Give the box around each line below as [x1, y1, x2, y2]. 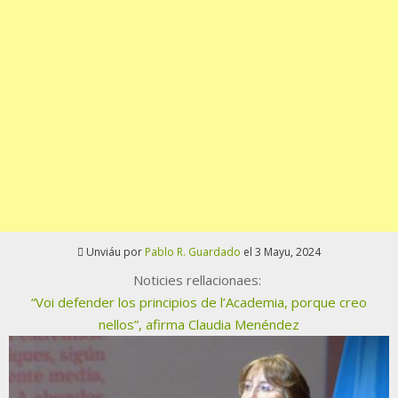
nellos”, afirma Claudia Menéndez [99, 315, 299, 334]
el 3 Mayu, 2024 [241, 244, 321, 260]
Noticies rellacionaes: [133, 271, 265, 290]
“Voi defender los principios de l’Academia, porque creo [31, 293, 367, 312]
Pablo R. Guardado [145, 244, 241, 260]
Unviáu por [86, 244, 145, 260]
